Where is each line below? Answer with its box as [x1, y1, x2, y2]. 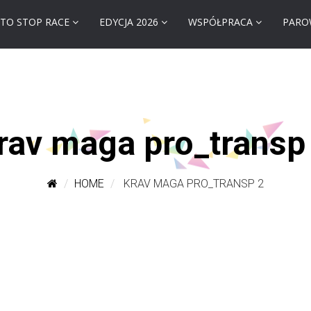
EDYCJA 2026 [99, 15, 158, 28]
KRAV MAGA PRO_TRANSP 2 [121, 177, 264, 190]
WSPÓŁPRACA [188, 15, 253, 28]
